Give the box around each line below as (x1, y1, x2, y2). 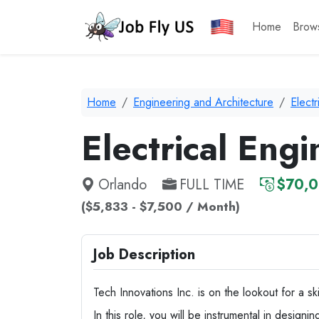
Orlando (98, 174, 147, 195)
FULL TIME (179, 174, 244, 195)
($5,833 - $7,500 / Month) (81, 197, 240, 216)
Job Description (93, 244, 195, 265)
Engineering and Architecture (133, 94, 273, 110)
